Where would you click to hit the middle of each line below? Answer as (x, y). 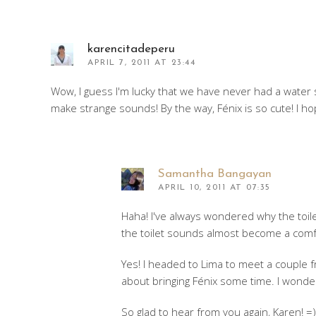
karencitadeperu (131, 49)
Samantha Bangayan (215, 174)
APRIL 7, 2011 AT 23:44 (141, 62)
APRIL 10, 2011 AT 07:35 (214, 187)
